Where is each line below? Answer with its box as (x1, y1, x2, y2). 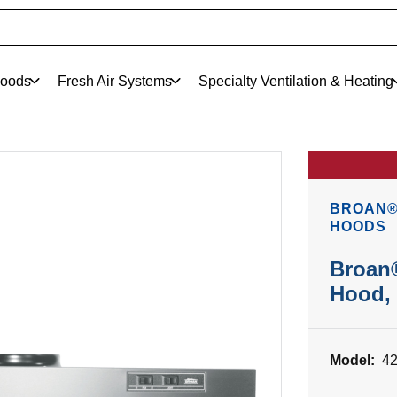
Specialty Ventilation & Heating (198, 73, 393, 89)
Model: (330, 353, 376, 368)
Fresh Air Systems (57, 73, 172, 89)
